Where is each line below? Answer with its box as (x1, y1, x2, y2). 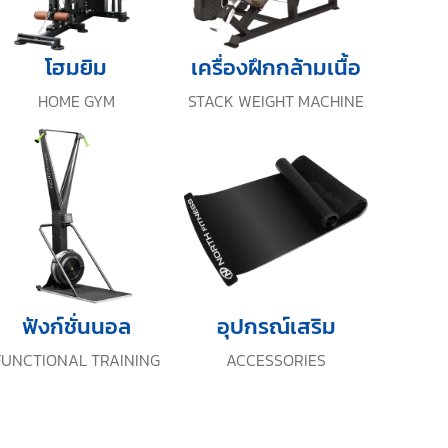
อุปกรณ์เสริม (216, 310, 336, 343)
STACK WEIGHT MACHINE (188, 89, 364, 113)
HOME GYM (37, 89, 115, 113)
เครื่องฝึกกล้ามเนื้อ (191, 51, 361, 84)
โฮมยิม (45, 51, 107, 84)
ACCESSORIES (226, 348, 326, 372)
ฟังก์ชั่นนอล (21, 310, 131, 343)
